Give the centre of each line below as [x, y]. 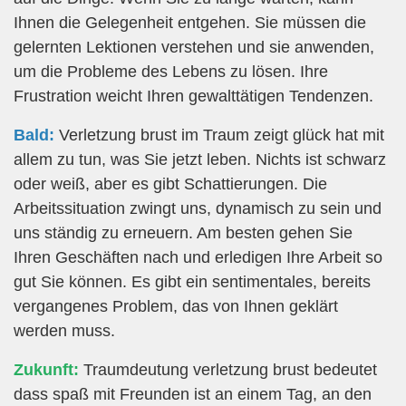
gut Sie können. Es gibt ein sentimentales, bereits [192, 282]
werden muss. [64, 331]
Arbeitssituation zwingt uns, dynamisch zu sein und [198, 209]
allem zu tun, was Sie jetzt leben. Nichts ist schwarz [200, 160]
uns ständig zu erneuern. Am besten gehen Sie [183, 233]
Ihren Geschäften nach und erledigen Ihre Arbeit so [198, 258]
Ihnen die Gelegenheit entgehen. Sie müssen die [190, 23]
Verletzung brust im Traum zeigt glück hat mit [219, 135]
